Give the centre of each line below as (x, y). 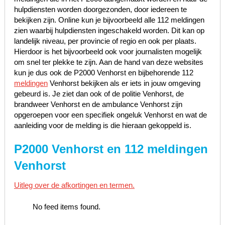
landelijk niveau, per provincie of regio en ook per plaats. (105, 41)
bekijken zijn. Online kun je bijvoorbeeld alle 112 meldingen (109, 20)
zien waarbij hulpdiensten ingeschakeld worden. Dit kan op (109, 30)
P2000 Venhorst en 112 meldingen (111, 149)
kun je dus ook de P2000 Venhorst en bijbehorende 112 (103, 72)
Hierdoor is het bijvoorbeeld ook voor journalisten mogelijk (108, 51)
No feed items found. (67, 207)
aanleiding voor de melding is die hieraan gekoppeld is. (102, 125)
